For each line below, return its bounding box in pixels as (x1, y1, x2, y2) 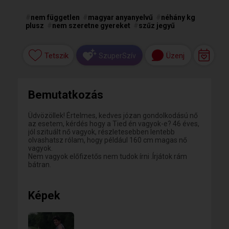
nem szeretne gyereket (52, 21, 130, 30)
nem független (31, 13, 80, 21)
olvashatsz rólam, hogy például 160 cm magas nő (28, 136, 187, 144)
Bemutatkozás (28, 88, 103, 101)
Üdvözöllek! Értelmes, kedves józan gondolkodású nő (28, 111, 198, 120)
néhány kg (161, 13, 195, 21)
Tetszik (44, 51, 68, 61)
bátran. (28, 161, 51, 169)
